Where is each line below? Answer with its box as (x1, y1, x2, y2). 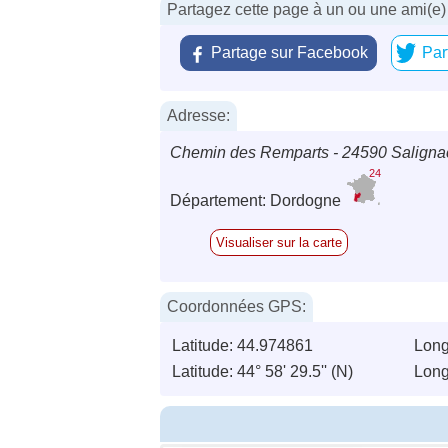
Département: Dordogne (170, 192, 345, 210)
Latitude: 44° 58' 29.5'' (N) (172, 363, 353, 381)
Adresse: (167, 107, 230, 125)
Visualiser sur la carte (216, 235, 342, 251)
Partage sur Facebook (211, 44, 368, 62)
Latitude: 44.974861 (172, 337, 313, 355)
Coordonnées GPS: (167, 298, 306, 316)
